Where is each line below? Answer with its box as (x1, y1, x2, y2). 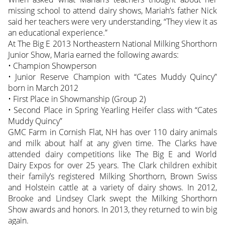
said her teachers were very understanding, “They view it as (8, 16, 217, 27)
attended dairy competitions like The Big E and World (8, 148, 217, 160)
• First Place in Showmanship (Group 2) (8, 93, 146, 104)
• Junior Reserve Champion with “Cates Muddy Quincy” (8, 71, 217, 82)
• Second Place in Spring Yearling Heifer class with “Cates (8, 104, 217, 116)
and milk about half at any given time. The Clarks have (8, 137, 217, 149)
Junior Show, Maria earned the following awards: (8, 49, 179, 60)
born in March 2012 (8, 82, 78, 93)
